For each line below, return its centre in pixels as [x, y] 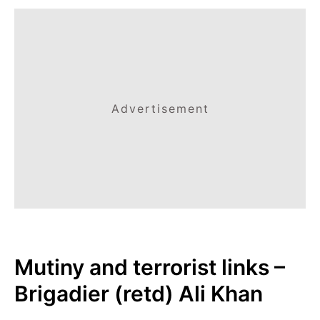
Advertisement [160, 109]
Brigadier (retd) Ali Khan [139, 294]
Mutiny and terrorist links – [150, 267]
